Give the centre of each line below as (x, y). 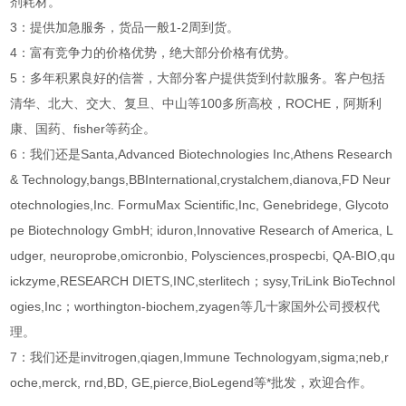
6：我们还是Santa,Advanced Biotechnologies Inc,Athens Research (202, 155)
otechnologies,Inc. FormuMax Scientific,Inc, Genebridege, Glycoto (200, 205)
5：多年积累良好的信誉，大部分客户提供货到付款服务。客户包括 (198, 78)
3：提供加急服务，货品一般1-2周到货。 (125, 28)
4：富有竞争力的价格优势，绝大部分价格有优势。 (154, 53)
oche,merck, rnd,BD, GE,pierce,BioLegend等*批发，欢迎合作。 (192, 383)
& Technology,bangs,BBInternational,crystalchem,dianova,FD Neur (201, 180)
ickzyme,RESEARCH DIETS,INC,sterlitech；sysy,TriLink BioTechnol (203, 281)
